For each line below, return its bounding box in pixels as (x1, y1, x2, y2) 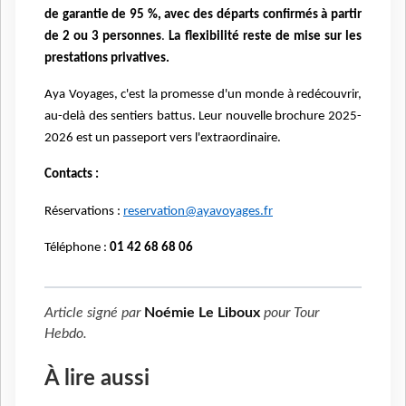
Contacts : (44, 168, 99, 182)
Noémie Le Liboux (144, 305, 260, 321)
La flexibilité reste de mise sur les (169, 29, 362, 43)
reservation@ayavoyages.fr (123, 204, 273, 218)
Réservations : (44, 204, 123, 218)
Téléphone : (44, 241, 110, 256)
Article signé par (44, 305, 144, 321)
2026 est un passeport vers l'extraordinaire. (44, 131, 281, 146)
